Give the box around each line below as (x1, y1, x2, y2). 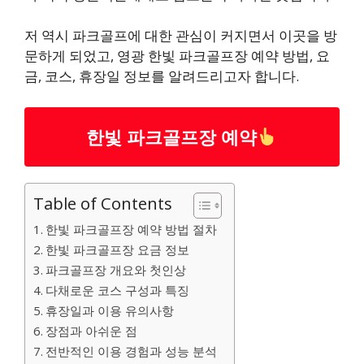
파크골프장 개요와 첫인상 (45, 261, 187, 278)
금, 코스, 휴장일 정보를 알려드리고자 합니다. (24, 67, 299, 85)
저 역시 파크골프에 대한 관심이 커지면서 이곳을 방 (24, 26, 337, 45)
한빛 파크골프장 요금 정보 (45, 240, 190, 258)
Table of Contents (33, 191, 172, 214)
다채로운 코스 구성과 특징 (45, 281, 190, 298)
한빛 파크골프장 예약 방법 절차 (45, 220, 218, 237)
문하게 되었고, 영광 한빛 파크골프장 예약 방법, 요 (24, 46, 330, 65)
